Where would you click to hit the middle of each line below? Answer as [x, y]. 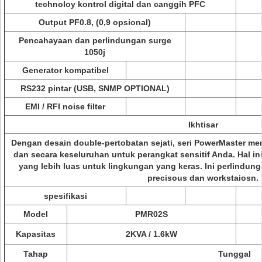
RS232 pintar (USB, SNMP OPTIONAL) [95, 88]
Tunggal [234, 254]
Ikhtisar [203, 125]
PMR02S [151, 214]
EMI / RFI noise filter [65, 106]
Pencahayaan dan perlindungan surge [95, 40]
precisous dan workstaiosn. [203, 178]
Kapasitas [36, 234]
